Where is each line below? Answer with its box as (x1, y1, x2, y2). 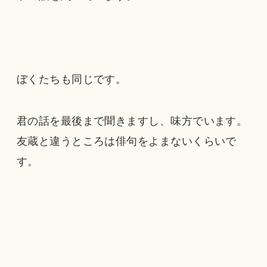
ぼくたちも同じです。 (16, 73, 127, 85)
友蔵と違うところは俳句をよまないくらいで (16, 135, 237, 147)
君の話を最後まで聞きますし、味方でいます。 (16, 114, 248, 127)
